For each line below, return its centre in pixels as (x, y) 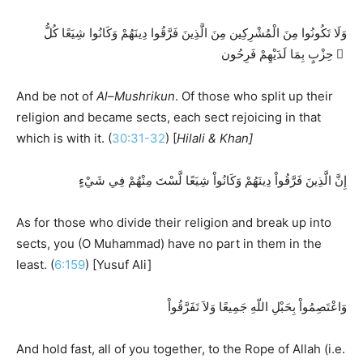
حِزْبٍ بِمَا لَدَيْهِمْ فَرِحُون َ (340, 53)
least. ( (35, 264)
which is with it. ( (64, 138)
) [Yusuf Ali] (118, 264)
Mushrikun (145, 96)
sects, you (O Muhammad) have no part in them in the (169, 243)
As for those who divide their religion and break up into (174, 222)
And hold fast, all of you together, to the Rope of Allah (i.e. (181, 348)
